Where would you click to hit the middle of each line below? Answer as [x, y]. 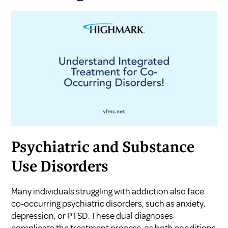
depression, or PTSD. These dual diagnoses [92, 216]
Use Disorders [60, 167]
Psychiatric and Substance [103, 148]
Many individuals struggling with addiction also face [108, 191]
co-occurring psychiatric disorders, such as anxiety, [109, 203]
